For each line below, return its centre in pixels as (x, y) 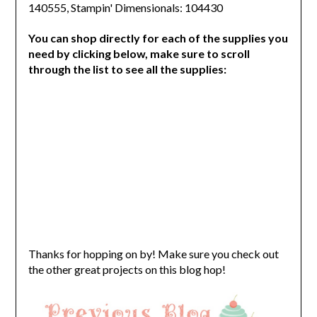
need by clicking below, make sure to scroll (139, 53)
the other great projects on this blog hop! (127, 269)
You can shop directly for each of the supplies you (158, 38)
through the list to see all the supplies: (129, 69)
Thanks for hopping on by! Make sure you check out (153, 253)
